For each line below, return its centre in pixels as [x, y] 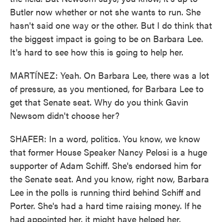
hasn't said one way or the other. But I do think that [111, 25]
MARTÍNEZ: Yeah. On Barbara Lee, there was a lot [110, 75]
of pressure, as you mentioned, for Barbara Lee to [107, 88]
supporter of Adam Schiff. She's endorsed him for [106, 165]
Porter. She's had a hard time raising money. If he [106, 205]
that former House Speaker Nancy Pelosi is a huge [109, 152]
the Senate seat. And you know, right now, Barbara [110, 179]
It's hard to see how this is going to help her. [97, 52]
